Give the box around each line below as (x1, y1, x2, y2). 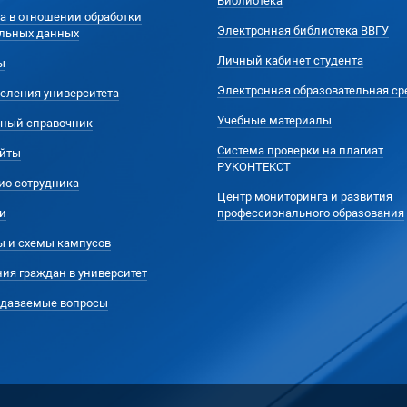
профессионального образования (217, 206, 404, 220)
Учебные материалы (217, 114, 332, 127)
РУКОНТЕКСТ (217, 160, 291, 174)
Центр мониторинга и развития (217, 190, 392, 203)
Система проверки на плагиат (217, 144, 383, 157)
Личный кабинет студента (217, 54, 363, 67)
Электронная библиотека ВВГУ (217, 24, 389, 37)
